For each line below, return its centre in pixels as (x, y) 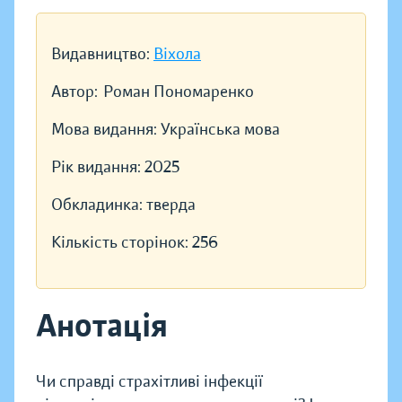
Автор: (74, 92)
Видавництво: (102, 54)
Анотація (102, 326)
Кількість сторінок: (122, 243)
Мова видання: (106, 130)
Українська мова (220, 130)
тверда (171, 205)
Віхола (177, 54)
